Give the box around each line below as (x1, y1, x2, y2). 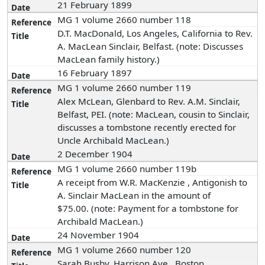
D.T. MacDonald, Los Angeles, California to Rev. (57, 27, 253, 39)
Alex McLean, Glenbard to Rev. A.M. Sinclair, (57, 95, 241, 107)
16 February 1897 (57, 67, 135, 79)
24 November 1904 (57, 229, 142, 241)
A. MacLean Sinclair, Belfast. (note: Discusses (57, 40, 244, 52)
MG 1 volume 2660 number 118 (57, 14, 192, 25)
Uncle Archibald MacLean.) (57, 134, 170, 146)
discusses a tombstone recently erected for (57, 121, 237, 133)
